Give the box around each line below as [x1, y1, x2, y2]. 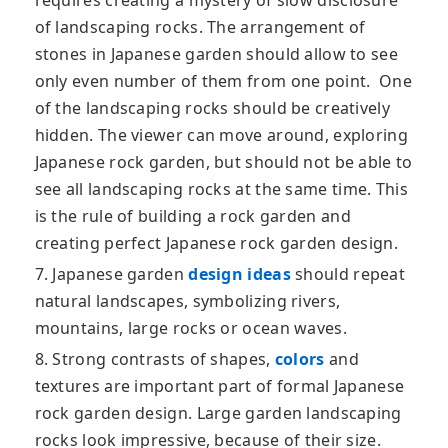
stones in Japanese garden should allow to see [34, 43, 398, 66]
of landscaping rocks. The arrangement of [34, 16, 366, 39]
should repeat [290, 263, 406, 286]
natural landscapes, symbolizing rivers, [34, 290, 341, 313]
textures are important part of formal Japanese [34, 375, 405, 398]
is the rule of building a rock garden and [34, 205, 351, 228]
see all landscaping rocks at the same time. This [34, 178, 408, 201]
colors [274, 348, 325, 371]
